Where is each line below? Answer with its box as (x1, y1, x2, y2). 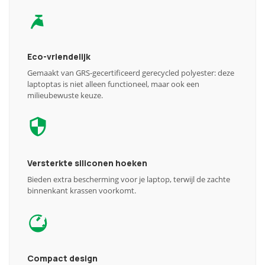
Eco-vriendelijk (27, 51, 91, 62)
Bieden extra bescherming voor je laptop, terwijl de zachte (27, 174, 230, 185)
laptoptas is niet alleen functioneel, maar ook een (27, 79, 199, 89)
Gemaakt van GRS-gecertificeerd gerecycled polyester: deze (27, 67, 234, 78)
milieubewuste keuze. (27, 90, 103, 101)
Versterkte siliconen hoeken (27, 157, 147, 169)
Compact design (27, 253, 98, 264)
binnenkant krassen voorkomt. (27, 185, 136, 196)
